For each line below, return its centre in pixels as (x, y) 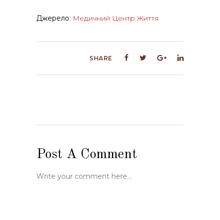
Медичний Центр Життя (116, 18)
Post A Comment (87, 155)
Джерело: (55, 18)
